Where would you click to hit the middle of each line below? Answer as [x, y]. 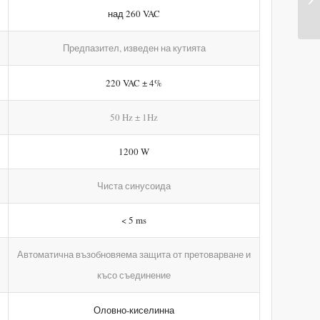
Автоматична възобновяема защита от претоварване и [134, 254]
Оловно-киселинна [134, 310]
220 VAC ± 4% [134, 82]
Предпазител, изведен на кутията [134, 47]
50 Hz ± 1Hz [134, 117]
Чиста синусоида [134, 185]
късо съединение [134, 275]
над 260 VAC [134, 13]
